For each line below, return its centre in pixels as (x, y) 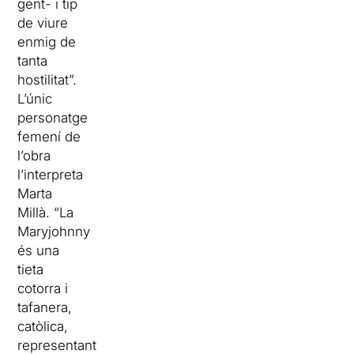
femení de (49, 137)
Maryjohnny (54, 232)
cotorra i (43, 289)
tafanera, (45, 308)
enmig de (47, 42)
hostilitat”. (47, 80)
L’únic (35, 99)
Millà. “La (46, 213)
